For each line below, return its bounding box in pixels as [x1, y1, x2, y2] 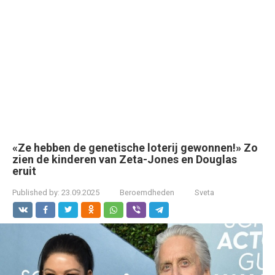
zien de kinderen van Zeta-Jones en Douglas [12, 153, 237, 166]
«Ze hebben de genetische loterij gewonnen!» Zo [12, 141, 258, 154]
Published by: [12, 188, 60, 197]
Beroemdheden [120, 188, 174, 197]
